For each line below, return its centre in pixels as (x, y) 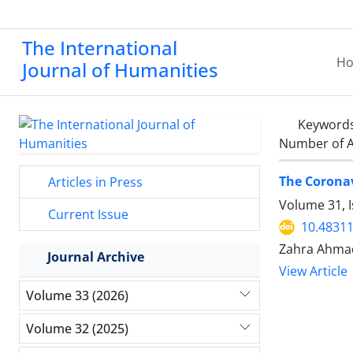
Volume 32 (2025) (77, 328)
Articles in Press (94, 182)
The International (100, 48)
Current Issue (87, 214)
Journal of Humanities (120, 70)
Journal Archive (96, 257)
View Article (313, 271)
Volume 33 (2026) (77, 295)
